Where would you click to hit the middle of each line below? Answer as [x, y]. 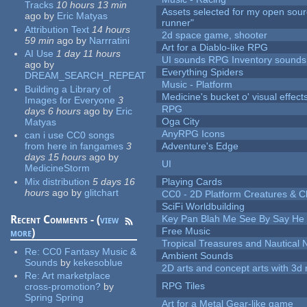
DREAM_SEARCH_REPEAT [86, 76]
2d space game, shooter [215, 35]
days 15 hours [56, 157]
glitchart [102, 192]
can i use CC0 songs [70, 135]
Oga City [181, 122]
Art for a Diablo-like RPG [215, 48]
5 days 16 [114, 181]
